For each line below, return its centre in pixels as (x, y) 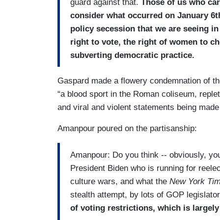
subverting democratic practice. (132, 55)
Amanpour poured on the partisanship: (127, 129)
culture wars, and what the (120, 181)
